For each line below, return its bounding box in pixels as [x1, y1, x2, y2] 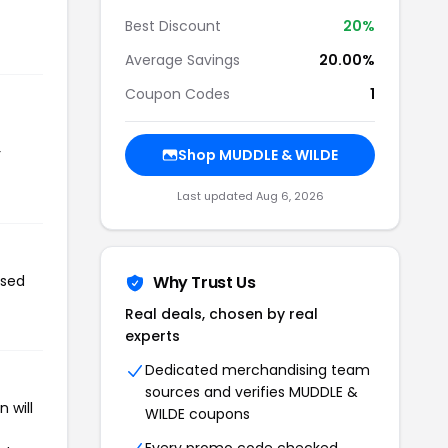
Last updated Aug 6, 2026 [176, 188, 324, 204]
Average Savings [125, 50, 240, 70]
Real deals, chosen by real [125, 304, 318, 324]
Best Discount [125, 16, 221, 36]
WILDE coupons [145, 404, 250, 424]
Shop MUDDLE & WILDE [178, 145, 338, 165]
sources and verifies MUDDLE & [145, 382, 358, 402]
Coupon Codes [125, 84, 230, 104]
